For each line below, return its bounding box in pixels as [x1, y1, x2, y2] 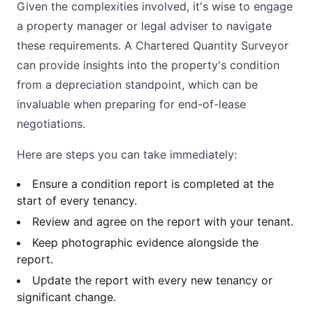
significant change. [17, 290, 116, 304]
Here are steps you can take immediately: [17, 147, 237, 161]
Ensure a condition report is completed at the [32, 177, 274, 191]
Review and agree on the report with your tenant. [32, 214, 293, 228]
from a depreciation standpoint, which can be [17, 78, 258, 92]
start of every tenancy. [17, 194, 137, 208]
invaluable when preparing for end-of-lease [17, 97, 246, 111]
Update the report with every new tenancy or [32, 273, 272, 287]
